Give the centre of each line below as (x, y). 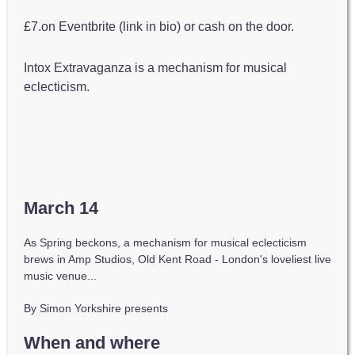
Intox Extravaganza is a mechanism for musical (155, 68)
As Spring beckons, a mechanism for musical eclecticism (165, 242)
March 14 (61, 208)
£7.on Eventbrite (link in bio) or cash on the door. (159, 27)
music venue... (60, 276)
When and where (92, 343)
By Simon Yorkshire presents (96, 308)
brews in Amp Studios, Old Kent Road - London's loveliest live (177, 259)
